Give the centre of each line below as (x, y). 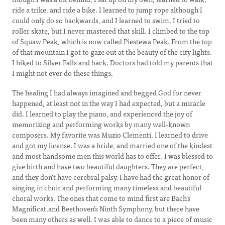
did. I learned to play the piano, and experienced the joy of (102, 114)
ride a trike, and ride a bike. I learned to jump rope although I (107, 10)
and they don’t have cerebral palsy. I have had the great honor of (111, 177)
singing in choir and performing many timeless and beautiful (107, 187)
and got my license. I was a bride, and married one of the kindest (112, 145)
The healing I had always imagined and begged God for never (107, 92)
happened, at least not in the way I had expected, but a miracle (109, 103)
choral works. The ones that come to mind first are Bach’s (101, 198)
